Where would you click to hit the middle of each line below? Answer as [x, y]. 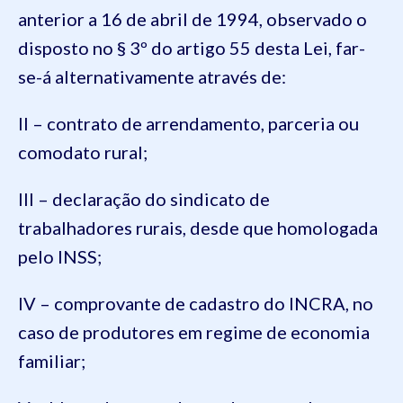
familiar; [52, 361]
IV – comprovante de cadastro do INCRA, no [196, 303]
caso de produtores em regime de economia [194, 332]
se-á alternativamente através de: [152, 76]
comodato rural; [83, 152]
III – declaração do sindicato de [144, 199]
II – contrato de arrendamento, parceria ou [188, 123]
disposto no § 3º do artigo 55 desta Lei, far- [192, 48]
